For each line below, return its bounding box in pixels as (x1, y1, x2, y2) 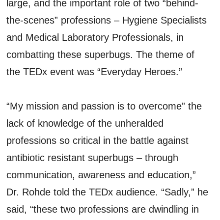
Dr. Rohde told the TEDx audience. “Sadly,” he (6, 186, 209, 197)
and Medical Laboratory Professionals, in (6, 31, 184, 43)
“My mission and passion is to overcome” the (6, 100, 202, 111)
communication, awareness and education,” (6, 169, 196, 180)
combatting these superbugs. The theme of (6, 49, 195, 60)
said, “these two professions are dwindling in (6, 203, 199, 215)
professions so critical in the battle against (6, 135, 189, 146)
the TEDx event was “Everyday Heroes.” (6, 66, 183, 77)
